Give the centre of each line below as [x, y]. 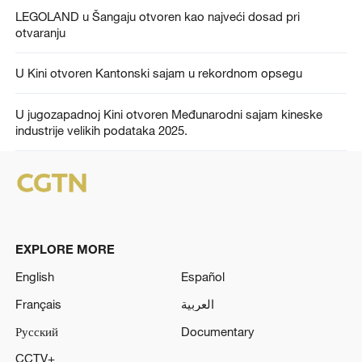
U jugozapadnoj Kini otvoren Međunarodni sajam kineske [168, 114]
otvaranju [40, 32]
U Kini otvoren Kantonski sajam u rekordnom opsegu [158, 73]
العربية [198, 303]
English [34, 276]
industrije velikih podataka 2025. [103, 130]
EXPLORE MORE [65, 249]
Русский [36, 331]
